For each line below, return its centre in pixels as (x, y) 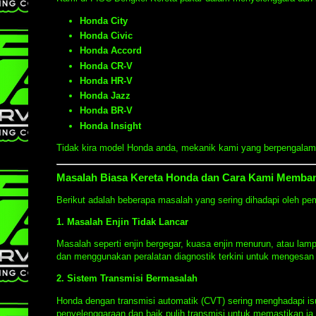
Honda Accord (111, 51)
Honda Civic (106, 35)
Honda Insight (110, 126)
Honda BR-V (106, 111)
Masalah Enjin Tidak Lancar (128, 222)
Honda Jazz (105, 96)
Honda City (104, 20)
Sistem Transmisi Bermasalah (132, 279)
